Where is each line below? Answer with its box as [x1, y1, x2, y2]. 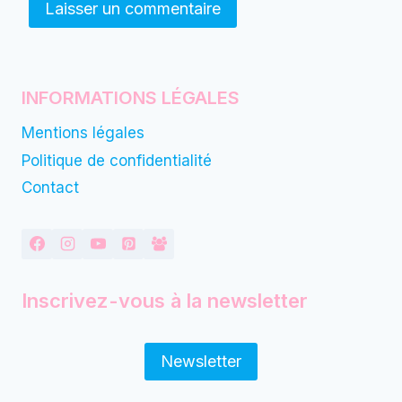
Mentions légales [22, 124, 144, 143]
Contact [22, 178, 79, 197]
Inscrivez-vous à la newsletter [22, 288, 308, 312]
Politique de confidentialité [22, 151, 212, 170]
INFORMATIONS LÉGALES [22, 86, 240, 109]
